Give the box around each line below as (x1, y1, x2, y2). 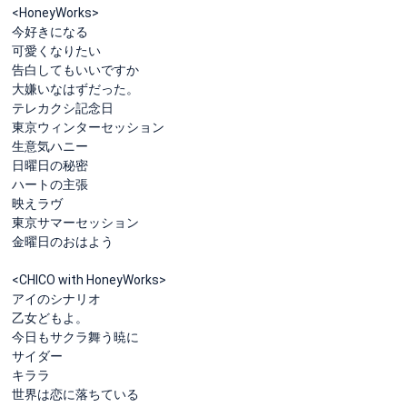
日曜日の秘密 (12, 157, 88, 173)
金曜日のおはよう (12, 233, 114, 249)
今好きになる (12, 24, 88, 39)
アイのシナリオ (12, 291, 101, 306)
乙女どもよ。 (12, 310, 88, 325)
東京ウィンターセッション (12, 119, 164, 134)
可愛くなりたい (12, 43, 101, 58)
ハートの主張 (12, 176, 88, 192)
